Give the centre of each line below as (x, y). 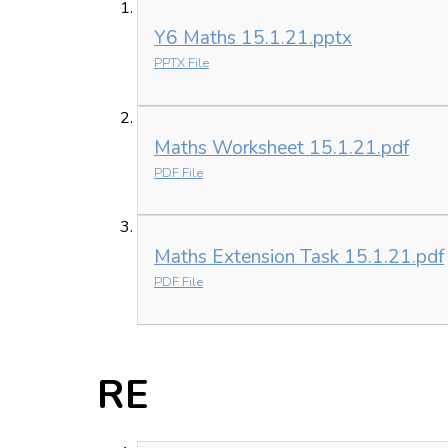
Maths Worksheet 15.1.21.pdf (281, 147)
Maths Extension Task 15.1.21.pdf (299, 257)
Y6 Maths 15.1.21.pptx (253, 37)
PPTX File (181, 62)
